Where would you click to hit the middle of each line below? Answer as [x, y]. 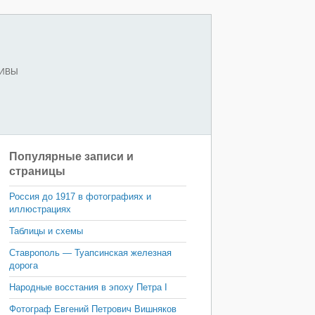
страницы [37, 171]
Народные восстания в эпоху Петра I [88, 287]
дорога [24, 265]
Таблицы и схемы [46, 231]
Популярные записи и [71, 156]
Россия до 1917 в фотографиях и [80, 197]
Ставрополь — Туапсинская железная [90, 253]
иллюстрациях [40, 209]
